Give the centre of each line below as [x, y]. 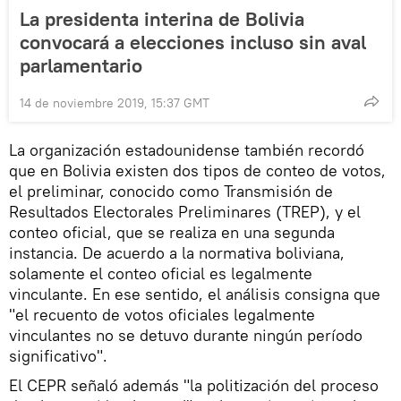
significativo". [58, 355]
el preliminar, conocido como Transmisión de [171, 191]
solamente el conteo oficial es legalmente [161, 273]
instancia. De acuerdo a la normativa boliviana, [177, 252]
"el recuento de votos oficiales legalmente [162, 314]
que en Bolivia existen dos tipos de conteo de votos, [197, 170]
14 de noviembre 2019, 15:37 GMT [115, 102]
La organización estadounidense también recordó [187, 149]
